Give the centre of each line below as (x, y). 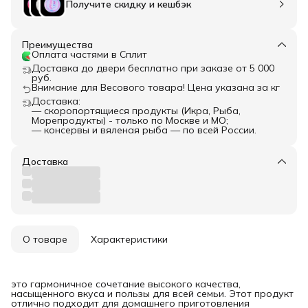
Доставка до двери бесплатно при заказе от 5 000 (153, 68)
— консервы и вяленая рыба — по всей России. (144, 130)
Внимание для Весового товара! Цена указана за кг (156, 88)
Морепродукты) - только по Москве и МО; (130, 121)
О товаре (45, 240)
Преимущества (57, 45)
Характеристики (129, 240)
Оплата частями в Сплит (89, 55)
